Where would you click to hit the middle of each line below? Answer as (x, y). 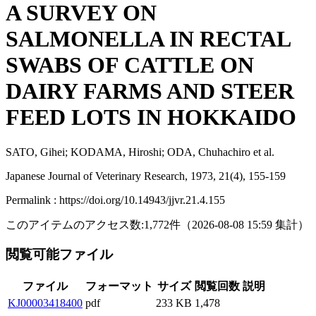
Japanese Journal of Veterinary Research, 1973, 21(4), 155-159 (146, 176)
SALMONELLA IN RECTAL (148, 39)
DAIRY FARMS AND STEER (150, 91)
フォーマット (119, 286)
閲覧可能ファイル (61, 255)
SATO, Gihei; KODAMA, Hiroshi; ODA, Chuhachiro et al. (140, 152)
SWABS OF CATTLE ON (130, 65)
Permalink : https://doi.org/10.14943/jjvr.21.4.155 (115, 200)
